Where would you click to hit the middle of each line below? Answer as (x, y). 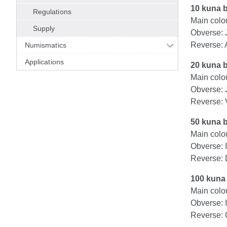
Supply (44, 28)
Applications (44, 62)
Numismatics (46, 45)
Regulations (52, 12)
